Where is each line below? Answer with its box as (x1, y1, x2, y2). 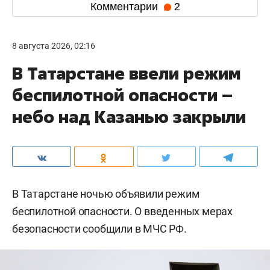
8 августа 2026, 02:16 (12, 41, 95, 51)
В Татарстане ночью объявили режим (12, 187, 199, 201)
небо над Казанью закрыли (12, 105, 246, 128)
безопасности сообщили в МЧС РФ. (12, 222, 187, 236)
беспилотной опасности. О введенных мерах (12, 205, 233, 218)
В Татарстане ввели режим (12, 62, 240, 85)
